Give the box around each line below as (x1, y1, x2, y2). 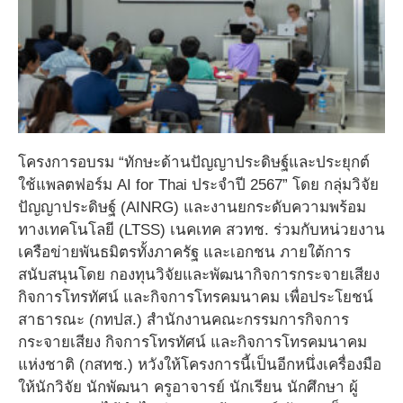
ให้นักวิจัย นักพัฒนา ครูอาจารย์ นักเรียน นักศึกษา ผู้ (18, 378, 358, 396)
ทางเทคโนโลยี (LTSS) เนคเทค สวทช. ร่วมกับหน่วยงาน (18, 220, 385, 238)
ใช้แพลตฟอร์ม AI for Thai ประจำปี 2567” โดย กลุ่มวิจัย (18, 175, 379, 193)
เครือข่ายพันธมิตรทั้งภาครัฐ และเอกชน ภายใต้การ (18, 243, 351, 261)
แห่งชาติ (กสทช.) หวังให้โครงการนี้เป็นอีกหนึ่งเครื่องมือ (18, 355, 381, 373)
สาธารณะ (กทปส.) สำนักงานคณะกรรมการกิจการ (18, 310, 349, 328)
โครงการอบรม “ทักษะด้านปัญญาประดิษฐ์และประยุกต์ (18, 153, 370, 171)
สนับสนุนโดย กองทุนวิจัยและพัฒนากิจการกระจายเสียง (18, 265, 380, 283)
